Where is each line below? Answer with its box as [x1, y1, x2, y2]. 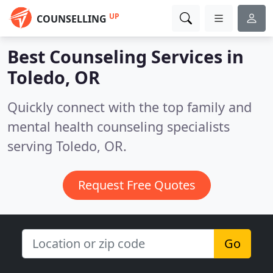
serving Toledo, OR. [7, 137, 127, 155]
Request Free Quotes [77, 177, 196, 193]
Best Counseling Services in [7, 44, 244, 68]
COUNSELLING [37, 12, 107, 26]
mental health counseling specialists [7, 118, 230, 135]
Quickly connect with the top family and [7, 98, 252, 116]
